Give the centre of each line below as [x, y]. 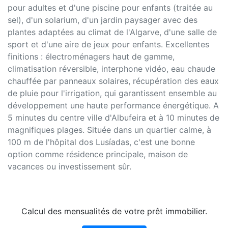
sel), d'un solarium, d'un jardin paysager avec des [103, 20]
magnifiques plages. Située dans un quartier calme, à [109, 130]
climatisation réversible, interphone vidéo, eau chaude [111, 69]
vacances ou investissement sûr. [69, 167]
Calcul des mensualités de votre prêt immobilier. [114, 211]
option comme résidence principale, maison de [98, 154]
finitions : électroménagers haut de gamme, [91, 57]
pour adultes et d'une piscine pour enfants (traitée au [110, 8]
